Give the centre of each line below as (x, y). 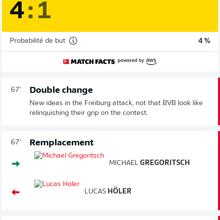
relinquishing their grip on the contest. (89, 113)
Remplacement (62, 143)
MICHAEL (124, 163)
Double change (61, 90)
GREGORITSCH (164, 163)
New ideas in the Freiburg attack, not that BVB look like (116, 103)
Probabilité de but (38, 41)
